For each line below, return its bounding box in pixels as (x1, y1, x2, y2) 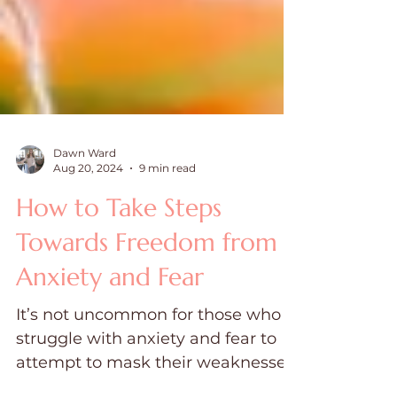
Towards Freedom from (16, 262, 277, 293)
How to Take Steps (16, 228, 222, 259)
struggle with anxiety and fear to (16, 364, 276, 384)
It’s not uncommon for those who (16, 340, 281, 360)
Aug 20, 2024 (53, 197, 123, 210)
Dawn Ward (53, 182, 116, 195)
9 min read (139, 197, 196, 210)
